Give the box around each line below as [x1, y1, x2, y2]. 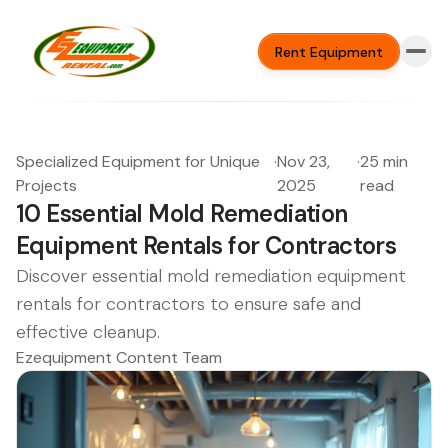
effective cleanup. [16, 320, 160, 344]
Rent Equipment [275, 42, 383, 61]
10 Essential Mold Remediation [16, 198, 348, 229]
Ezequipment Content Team [16, 347, 222, 368]
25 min [360, 151, 409, 172]
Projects [16, 175, 77, 196]
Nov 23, [277, 151, 331, 172]
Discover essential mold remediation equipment [16, 264, 406, 288]
